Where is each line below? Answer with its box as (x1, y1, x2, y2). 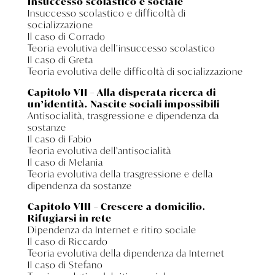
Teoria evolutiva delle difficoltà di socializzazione (27, 64, 243, 77)
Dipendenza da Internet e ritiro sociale (27, 223, 196, 236)
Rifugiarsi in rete (27, 211, 112, 224)
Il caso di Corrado (27, 29, 106, 42)
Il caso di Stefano (27, 258, 103, 271)
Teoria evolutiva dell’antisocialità (27, 144, 171, 157)
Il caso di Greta (27, 53, 93, 66)
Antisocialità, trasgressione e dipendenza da (27, 109, 219, 122)
